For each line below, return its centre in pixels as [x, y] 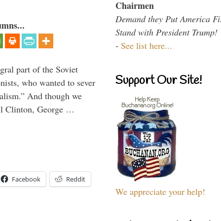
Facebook [26, 179]
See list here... [147, 45]
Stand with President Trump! [166, 32]
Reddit [76, 179]
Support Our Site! [159, 81]
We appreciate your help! [160, 191]
